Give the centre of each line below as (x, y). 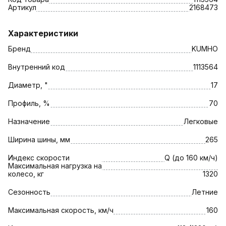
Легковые (201, 121)
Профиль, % (29, 103)
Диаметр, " (28, 85)
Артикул (22, 7)
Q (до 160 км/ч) (191, 157)
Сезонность (29, 192)
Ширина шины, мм (39, 139)
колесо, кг (26, 174)
